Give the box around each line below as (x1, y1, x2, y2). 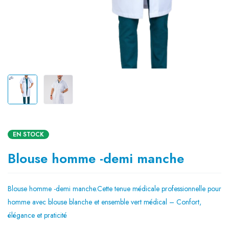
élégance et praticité (8, 210, 67, 220)
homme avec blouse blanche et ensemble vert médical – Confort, (8, 197, 201, 207)
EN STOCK (13, 130, 44, 139)
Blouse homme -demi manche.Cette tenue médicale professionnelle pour (8, 184, 221, 194)
